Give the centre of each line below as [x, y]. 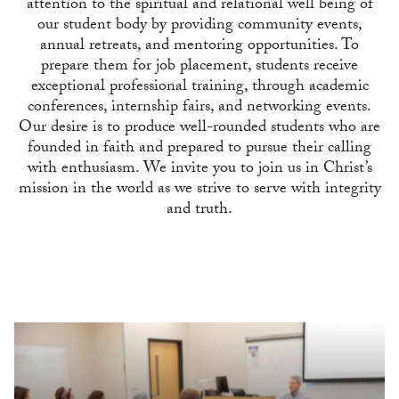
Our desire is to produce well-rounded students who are [199, 129]
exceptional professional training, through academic [199, 88]
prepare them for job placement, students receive [199, 67]
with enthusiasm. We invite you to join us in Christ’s [199, 170]
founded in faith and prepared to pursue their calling [199, 149]
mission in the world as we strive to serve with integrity [199, 190]
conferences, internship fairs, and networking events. [199, 108]
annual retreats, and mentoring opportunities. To [199, 47]
